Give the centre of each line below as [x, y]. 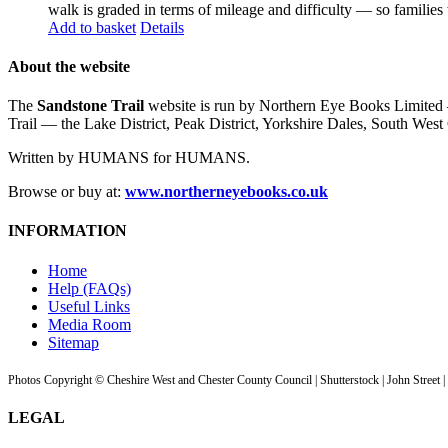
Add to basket [92, 27]
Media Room [89, 324]
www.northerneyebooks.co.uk [226, 192]
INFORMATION [67, 231]
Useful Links [89, 306]
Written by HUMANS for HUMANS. [129, 158]
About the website [69, 66]
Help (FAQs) [89, 288]
